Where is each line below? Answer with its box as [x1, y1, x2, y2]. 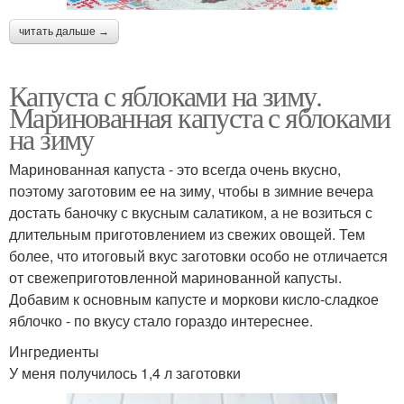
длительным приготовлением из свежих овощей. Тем [9, 223, 365, 244]
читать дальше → [19, 24, 109, 38]
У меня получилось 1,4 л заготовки [9, 362, 241, 383]
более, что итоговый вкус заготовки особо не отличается [9, 244, 388, 266]
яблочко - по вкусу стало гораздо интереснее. [9, 309, 313, 331]
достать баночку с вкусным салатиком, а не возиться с [9, 201, 372, 223]
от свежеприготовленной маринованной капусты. [9, 266, 342, 288]
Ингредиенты [9, 340, 99, 362]
